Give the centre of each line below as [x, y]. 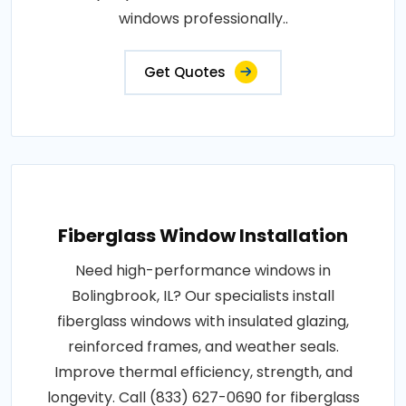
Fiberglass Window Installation [203, 236]
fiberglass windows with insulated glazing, [203, 322]
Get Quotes [185, 72]
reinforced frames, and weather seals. [203, 347]
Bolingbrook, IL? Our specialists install [203, 296]
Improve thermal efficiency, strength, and [203, 372]
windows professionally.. [203, 19]
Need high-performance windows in [203, 271]
